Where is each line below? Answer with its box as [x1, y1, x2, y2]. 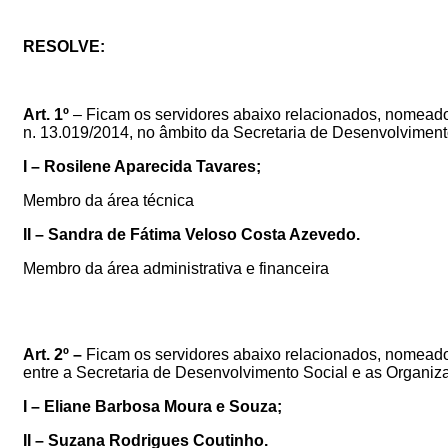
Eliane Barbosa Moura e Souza [44, 397, 277, 415]
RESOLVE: [23, 37, 105, 55]
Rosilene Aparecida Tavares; [44, 157, 261, 175]
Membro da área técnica [23, 191, 194, 209]
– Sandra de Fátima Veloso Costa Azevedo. [31, 225, 360, 243]
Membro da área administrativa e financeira [23, 259, 329, 277]
